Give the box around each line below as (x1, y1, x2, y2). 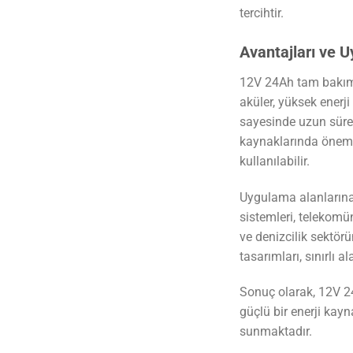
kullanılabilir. (239, 153, 310, 169)
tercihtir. (239, 6, 284, 21)
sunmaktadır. (239, 324, 312, 340)
